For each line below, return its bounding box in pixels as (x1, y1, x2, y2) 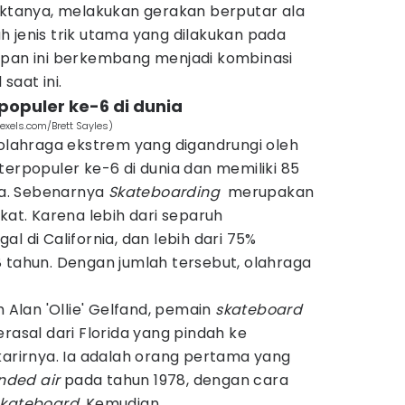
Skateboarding (108, 182, 224, 202)
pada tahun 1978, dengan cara (63, 370, 289, 391)
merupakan (223, 182, 315, 202)
